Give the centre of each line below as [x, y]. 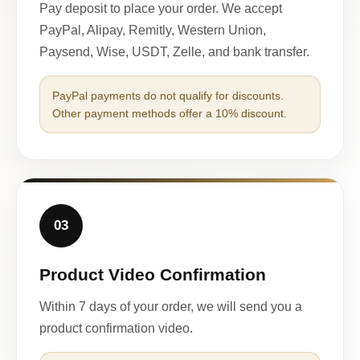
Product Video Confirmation [153, 274]
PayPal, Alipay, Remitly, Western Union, [153, 30]
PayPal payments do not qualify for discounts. [168, 95]
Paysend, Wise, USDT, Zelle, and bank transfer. [174, 51]
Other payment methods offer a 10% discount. [170, 113]
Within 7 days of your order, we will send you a [171, 306]
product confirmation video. [116, 328]
